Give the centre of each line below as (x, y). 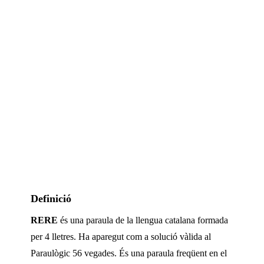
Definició (51, 199)
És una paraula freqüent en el (172, 253)
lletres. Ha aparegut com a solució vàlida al (130, 237)
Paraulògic (50, 253)
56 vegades (93, 253)
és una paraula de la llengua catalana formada (143, 220)
